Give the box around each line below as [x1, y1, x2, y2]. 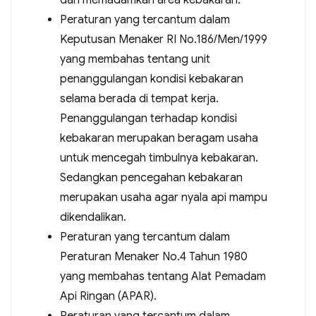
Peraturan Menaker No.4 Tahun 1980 [59, 250, 248, 264]
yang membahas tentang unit [59, 52, 210, 66]
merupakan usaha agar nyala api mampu [59, 190, 267, 205]
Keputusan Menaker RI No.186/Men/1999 [59, 32, 267, 47]
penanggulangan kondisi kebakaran [59, 72, 243, 86]
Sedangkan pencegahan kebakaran [59, 171, 243, 185]
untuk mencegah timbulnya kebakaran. [59, 151, 258, 165]
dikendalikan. [59, 210, 126, 224]
